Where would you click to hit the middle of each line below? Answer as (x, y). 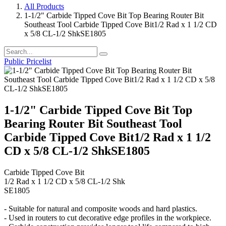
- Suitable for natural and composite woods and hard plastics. (101, 208)
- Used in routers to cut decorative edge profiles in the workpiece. (108, 217)
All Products (44, 6)
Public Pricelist (28, 61)
